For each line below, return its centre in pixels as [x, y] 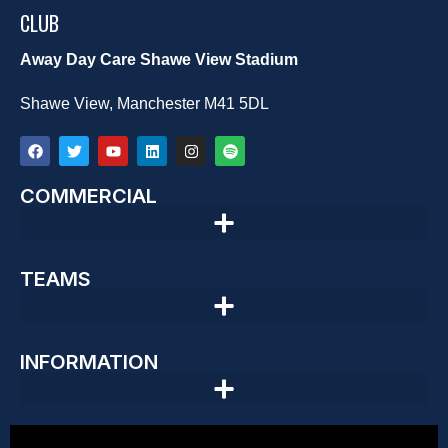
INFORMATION [89, 362]
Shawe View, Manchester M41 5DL [144, 104]
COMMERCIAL [88, 196]
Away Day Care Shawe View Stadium [159, 60]
